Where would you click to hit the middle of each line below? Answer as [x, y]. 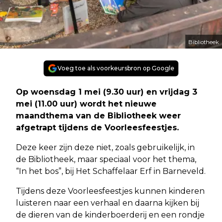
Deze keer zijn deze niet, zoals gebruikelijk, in [105, 147]
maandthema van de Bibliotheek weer [98, 115]
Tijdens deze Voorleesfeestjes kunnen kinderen [110, 191]
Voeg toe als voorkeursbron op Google [116, 68]
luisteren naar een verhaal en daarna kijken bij [108, 203]
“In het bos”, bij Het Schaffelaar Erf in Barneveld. [111, 171]
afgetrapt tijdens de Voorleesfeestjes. [97, 127]
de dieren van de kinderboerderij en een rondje [110, 215]
